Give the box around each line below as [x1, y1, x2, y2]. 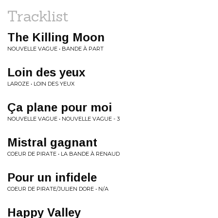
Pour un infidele [7, 171, 97, 184]
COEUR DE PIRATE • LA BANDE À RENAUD [7, 150, 120, 157]
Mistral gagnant [7, 136, 97, 149]
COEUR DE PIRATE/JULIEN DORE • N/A [7, 185, 109, 192]
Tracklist [7, 7, 69, 25]
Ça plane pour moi [7, 101, 112, 114]
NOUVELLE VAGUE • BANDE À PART [7, 45, 104, 52]
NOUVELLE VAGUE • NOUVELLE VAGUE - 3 [7, 115, 120, 122]
